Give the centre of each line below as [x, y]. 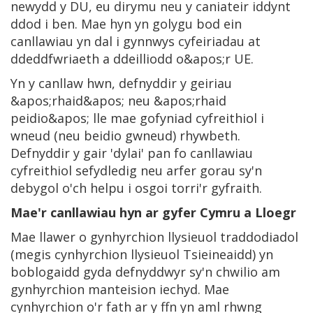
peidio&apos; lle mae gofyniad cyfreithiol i [137, 118]
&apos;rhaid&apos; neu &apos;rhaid [118, 100]
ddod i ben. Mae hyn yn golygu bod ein [126, 23]
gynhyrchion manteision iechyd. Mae [120, 289]
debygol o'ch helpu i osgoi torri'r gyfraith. [136, 188]
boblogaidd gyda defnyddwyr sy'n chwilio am [145, 271]
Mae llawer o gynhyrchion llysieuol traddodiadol [154, 236]
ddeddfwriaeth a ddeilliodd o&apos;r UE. [132, 58]
